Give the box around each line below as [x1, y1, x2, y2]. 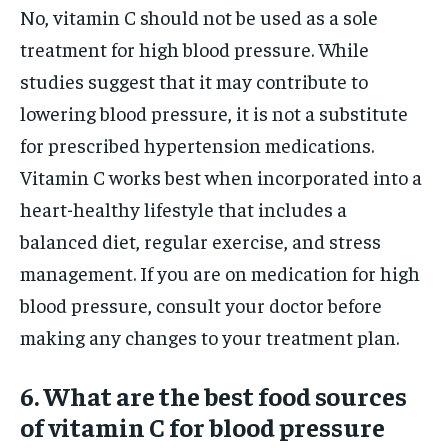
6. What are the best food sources [20, 378, 407, 412]
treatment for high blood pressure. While [20, 35, 369, 61]
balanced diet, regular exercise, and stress [20, 227, 381, 253]
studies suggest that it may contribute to [20, 67, 368, 93]
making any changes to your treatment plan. [20, 323, 399, 349]
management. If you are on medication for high [20, 259, 420, 285]
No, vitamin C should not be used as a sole [20, 3, 378, 29]
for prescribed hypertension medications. [20, 131, 374, 157]
